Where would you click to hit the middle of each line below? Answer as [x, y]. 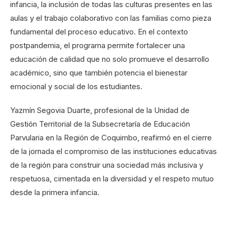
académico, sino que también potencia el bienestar [99, 73]
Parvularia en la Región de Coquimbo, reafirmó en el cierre [111, 138]
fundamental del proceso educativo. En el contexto [99, 32]
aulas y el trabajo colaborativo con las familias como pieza [111, 18]
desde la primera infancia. [55, 192]
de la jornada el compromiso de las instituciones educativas [113, 151]
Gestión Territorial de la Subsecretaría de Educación [100, 124]
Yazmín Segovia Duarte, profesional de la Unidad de [100, 110]
